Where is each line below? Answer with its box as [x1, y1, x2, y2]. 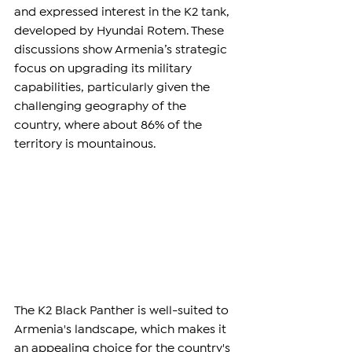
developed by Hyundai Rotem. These [14, 26, 227, 37]
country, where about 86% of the [14, 120, 205, 131]
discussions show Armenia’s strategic [14, 45, 230, 56]
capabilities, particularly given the [14, 82, 213, 93]
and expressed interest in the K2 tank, [14, 7, 233, 18]
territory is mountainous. [14, 139, 156, 150]
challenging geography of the [14, 101, 189, 112]
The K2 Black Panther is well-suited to [14, 305, 232, 316]
